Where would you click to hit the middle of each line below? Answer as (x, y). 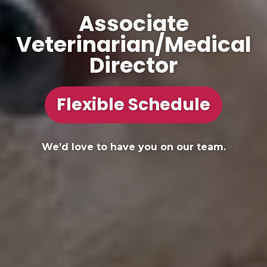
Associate (133, 24)
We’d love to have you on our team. (133, 147)
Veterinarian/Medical (133, 45)
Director (133, 66)
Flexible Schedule (133, 105)
